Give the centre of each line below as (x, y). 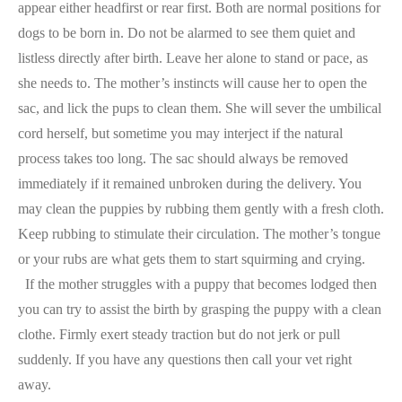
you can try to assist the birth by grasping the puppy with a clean (200, 309)
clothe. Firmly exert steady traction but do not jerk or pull (179, 334)
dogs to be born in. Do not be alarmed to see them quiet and (187, 33)
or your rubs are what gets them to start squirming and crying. (192, 259)
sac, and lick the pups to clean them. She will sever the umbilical (200, 108)
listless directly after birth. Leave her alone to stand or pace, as (193, 58)
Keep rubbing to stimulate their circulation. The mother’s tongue (199, 234)
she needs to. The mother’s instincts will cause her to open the (192, 83)
